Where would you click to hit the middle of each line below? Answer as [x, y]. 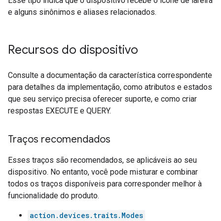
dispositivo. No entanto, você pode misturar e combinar [103, 172]
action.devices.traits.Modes [86, 215]
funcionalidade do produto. [54, 196]
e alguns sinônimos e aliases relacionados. [82, 12]
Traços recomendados [59, 139]
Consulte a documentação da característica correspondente [110, 75]
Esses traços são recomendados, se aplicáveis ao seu [102, 160]
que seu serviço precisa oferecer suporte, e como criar [102, 99]
